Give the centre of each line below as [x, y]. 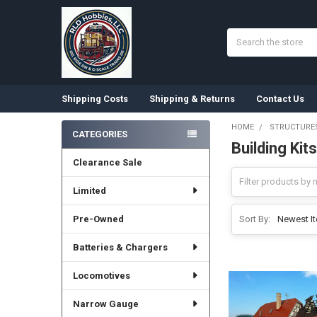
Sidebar [84, 149]
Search [241, 35]
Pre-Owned [98, 219]
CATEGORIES [99, 134]
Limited [89, 190]
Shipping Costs [94, 98]
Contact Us [280, 98]
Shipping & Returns [192, 98]
